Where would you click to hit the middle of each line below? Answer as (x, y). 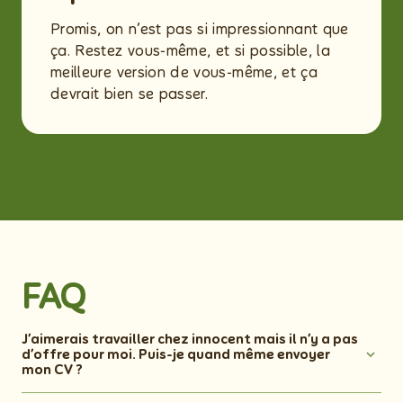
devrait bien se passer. (130, 94)
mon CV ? (54, 369)
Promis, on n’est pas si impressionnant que (200, 29)
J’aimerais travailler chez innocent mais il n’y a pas (190, 339)
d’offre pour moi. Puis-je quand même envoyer (176, 354)
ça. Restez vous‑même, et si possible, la (191, 51)
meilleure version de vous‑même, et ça (184, 72)
